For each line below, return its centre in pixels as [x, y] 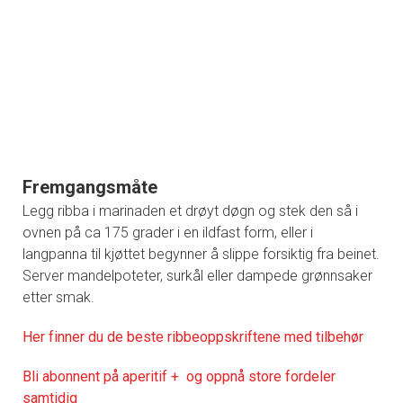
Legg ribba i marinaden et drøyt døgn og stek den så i [190, 210]
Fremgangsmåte [90, 187]
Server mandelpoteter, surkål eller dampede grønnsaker [197, 275]
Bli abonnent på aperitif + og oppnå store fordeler [179, 376]
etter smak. [58, 297]
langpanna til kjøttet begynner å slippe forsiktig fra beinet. [201, 254]
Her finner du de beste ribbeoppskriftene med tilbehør [193, 336]
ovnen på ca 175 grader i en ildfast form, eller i [168, 232]
